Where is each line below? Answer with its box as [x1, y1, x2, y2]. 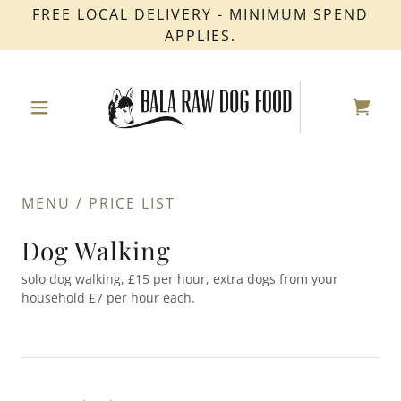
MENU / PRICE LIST [21, 193, 175, 213]
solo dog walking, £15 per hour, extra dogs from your [21, 270, 338, 287]
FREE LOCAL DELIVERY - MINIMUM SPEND [32, 4, 369, 24]
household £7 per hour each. [21, 289, 195, 306]
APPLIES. [165, 26, 236, 46]
